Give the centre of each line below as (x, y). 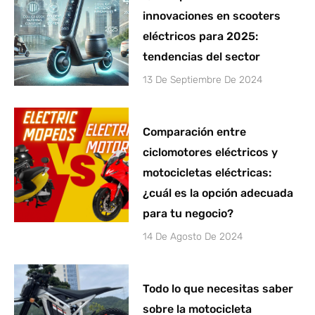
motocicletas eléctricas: (207, 173)
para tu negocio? (188, 214)
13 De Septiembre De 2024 (203, 80)
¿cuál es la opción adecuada (218, 193)
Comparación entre (195, 132)
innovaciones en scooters (212, 16)
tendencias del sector (202, 57)
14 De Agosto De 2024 (193, 237)
